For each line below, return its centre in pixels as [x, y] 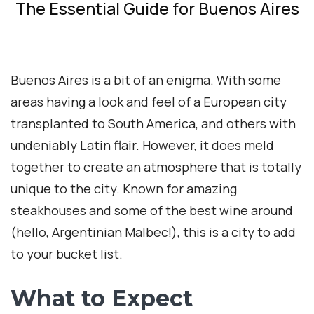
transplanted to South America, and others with [153, 124]
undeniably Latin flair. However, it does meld [142, 145]
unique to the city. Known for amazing [124, 189]
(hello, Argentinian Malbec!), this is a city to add [153, 232]
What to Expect [102, 299]
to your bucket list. [67, 254]
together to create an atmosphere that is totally [156, 167]
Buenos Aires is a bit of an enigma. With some [146, 80]
